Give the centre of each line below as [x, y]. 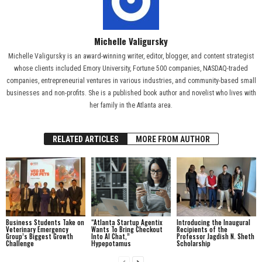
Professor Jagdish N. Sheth [215, 237]
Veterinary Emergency [37, 230]
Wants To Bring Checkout [127, 230]
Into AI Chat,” [110, 237]
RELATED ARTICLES [85, 139]
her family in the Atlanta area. [131, 105]
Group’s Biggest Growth [39, 237]
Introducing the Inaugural [213, 223]
